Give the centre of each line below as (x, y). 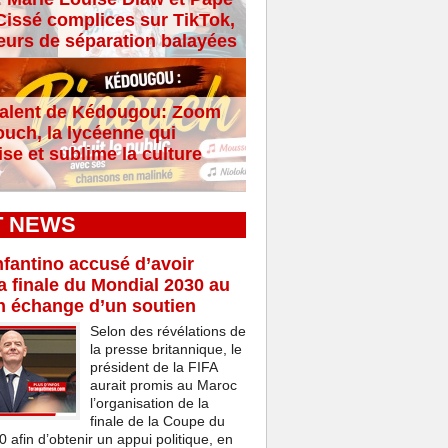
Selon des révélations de (167, 331)
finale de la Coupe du (157, 421)
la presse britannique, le (165, 349)
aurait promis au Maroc (163, 385)
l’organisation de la (149, 403)
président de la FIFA (153, 367)
